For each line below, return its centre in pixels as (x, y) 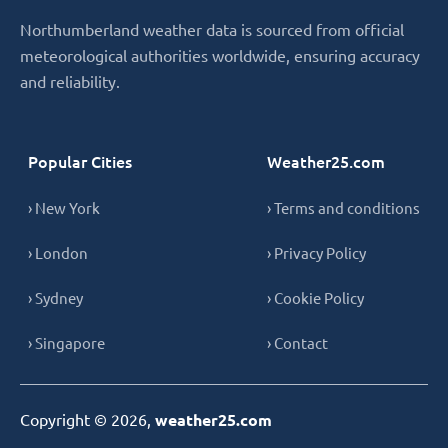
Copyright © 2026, (87, 418)
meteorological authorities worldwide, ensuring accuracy (220, 54)
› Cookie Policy (315, 297)
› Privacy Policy (316, 252)
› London (58, 252)
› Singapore (66, 342)
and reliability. (70, 80)
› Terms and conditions (343, 207)
